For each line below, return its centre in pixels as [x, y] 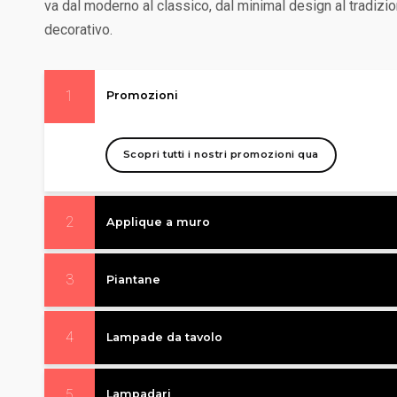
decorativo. [78, 29]
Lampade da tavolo [164, 337]
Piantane [133, 279]
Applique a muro [158, 222]
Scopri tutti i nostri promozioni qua [221, 155]
